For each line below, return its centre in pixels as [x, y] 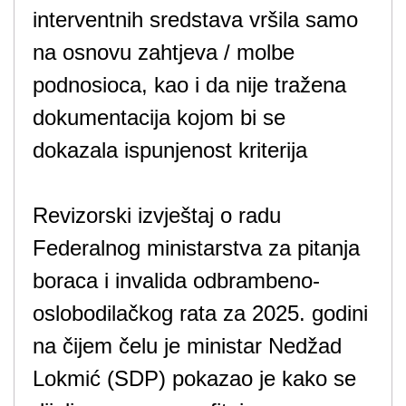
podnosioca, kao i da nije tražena [189, 85]
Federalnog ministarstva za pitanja [196, 248]
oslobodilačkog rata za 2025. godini [200, 313]
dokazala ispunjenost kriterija [170, 150]
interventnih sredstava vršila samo [195, 19]
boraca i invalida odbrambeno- [176, 280]
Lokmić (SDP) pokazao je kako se [194, 378]
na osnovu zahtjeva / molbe [164, 52]
